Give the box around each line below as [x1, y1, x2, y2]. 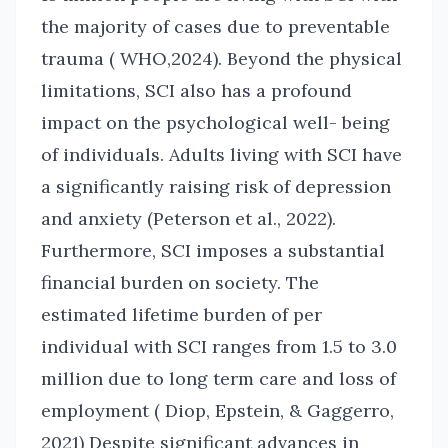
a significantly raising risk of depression [41, 175, 391, 198]
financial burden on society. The [41, 271, 319, 294]
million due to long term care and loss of [41, 367, 396, 390]
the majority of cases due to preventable [41, 15, 390, 38]
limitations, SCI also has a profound [41, 79, 352, 102]
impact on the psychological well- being [41, 111, 390, 134]
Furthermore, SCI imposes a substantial [41, 239, 385, 262]
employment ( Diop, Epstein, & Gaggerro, [41, 399, 394, 422]
